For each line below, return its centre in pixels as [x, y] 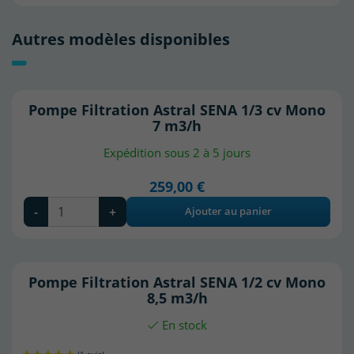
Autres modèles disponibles [121, 39]
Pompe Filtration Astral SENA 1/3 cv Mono [177, 109]
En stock [183, 324]
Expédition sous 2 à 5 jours [177, 152]
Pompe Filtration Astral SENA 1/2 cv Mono [177, 281]
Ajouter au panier [228, 211]
